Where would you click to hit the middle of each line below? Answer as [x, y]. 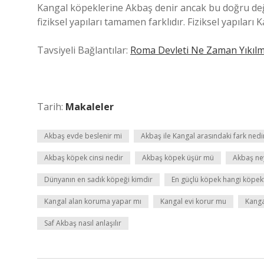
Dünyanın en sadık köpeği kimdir [98, 179]
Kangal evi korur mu [193, 201]
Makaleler [90, 107]
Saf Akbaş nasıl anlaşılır [83, 223]
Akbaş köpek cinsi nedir [84, 158]
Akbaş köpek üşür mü [178, 158]
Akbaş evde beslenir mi [83, 136]
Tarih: [51, 107]
